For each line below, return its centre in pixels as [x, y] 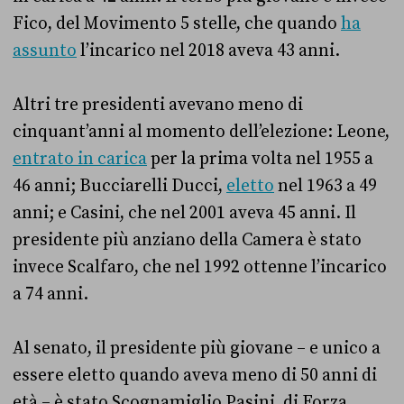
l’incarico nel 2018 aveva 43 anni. [210, 50]
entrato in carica [80, 159]
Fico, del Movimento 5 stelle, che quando [177, 23]
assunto [45, 50]
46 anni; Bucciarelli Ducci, [119, 186]
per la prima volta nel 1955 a [260, 159]
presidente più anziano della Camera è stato [187, 240]
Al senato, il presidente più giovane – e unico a [197, 348]
